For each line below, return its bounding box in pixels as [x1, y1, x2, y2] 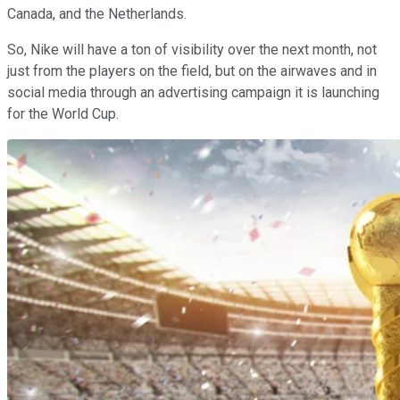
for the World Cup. [7, 104, 119, 122]
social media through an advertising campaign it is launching [7, 83, 379, 101]
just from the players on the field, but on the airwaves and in [7, 62, 377, 79]
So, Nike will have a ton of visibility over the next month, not [7, 40, 377, 58]
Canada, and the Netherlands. [7, 4, 187, 22]
